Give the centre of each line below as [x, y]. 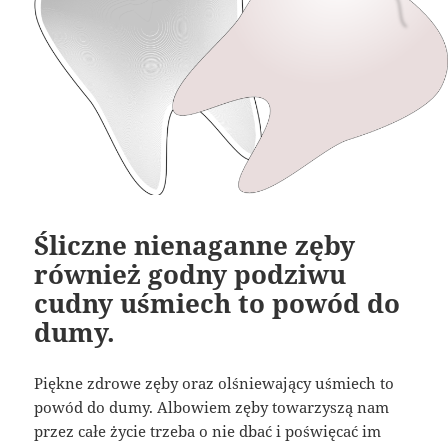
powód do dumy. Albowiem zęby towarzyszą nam [212, 407]
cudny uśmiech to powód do [217, 303]
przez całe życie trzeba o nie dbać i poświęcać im [208, 431]
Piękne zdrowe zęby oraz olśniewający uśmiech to [214, 383]
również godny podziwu [190, 274]
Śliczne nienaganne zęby [195, 245]
